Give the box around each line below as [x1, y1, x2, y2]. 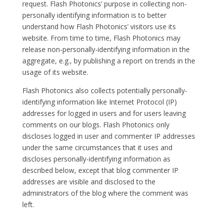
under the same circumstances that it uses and [22, 143, 172, 152]
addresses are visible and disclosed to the [22, 177, 156, 186]
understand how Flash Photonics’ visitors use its [22, 22, 176, 31]
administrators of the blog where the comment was [22, 188, 188, 198]
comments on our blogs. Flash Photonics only [22, 120, 169, 129]
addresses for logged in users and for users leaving [22, 109, 186, 118]
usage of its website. [22, 67, 88, 77]
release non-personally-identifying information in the [22, 45, 190, 54]
